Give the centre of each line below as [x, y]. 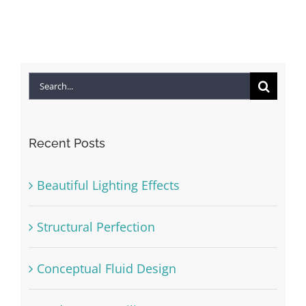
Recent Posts [67, 143]
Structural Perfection [96, 227]
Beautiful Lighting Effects [108, 185]
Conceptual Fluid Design [106, 269]
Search [47, 84]
